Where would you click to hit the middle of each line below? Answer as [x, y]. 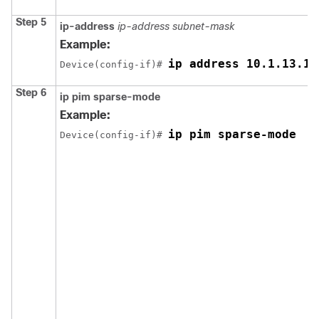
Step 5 [31, 22]
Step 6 [31, 93]
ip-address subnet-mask [176, 27]
